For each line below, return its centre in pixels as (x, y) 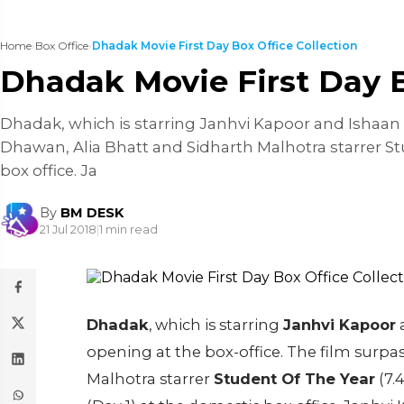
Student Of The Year (294, 379)
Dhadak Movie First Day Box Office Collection (225, 46)
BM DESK (92, 212)
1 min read (129, 229)
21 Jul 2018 (68, 229)
